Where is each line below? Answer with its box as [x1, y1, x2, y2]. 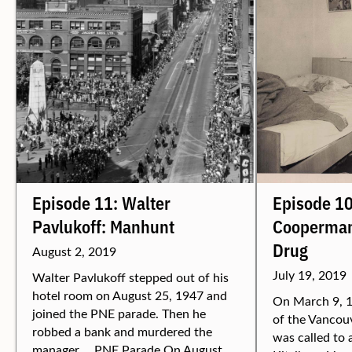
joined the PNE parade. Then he [32, 305, 206, 321]
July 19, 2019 [273, 266, 346, 283]
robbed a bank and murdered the [32, 323, 212, 339]
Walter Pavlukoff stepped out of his [32, 269, 229, 285]
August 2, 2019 [32, 243, 116, 259]
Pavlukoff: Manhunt [32, 214, 174, 238]
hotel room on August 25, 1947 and [32, 287, 227, 303]
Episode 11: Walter [32, 190, 170, 214]
